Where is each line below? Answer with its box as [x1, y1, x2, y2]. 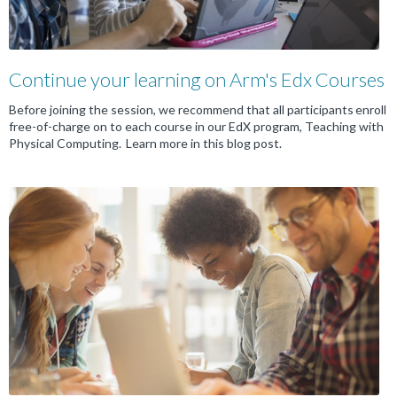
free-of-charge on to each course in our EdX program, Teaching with [9, 118, 384, 134]
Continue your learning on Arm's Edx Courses [9, 66, 385, 91]
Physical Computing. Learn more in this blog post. [9, 135, 282, 151]
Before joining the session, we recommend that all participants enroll [9, 101, 386, 117]
